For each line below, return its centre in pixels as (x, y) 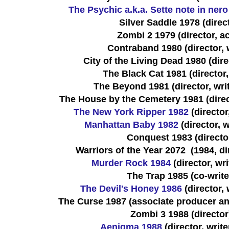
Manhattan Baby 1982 (131, 124)
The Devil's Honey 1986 (131, 188)
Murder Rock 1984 (131, 163)
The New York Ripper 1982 (131, 112)
